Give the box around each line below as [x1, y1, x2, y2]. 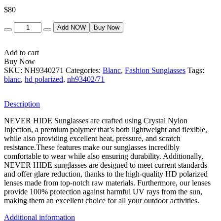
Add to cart [4, 48, 39, 57]
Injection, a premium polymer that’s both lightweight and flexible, [4, 125, 207, 134]
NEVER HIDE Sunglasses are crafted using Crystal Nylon [4, 116, 187, 125]
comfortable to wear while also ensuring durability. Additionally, [4, 151, 203, 160]
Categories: [66, 66, 103, 74]
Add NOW [57, 23, 86, 31]
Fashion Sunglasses [125, 66, 185, 74]
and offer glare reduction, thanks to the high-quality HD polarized [4, 169, 208, 178]
